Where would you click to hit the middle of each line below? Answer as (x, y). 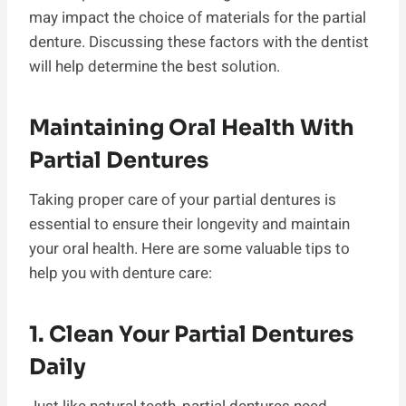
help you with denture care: (121, 273)
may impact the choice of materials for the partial (198, 17)
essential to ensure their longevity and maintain (189, 224)
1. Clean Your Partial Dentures (191, 334)
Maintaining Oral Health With (192, 127)
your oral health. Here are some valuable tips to (189, 248)
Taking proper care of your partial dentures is (183, 199)
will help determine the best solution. (155, 66)
